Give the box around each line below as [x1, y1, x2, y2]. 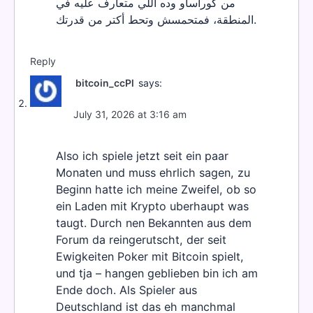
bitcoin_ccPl [75, 77, 134, 89]
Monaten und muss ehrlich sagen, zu [56, 166, 250, 180]
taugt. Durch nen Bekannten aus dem [56, 216, 252, 231]
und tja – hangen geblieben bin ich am [56, 266, 258, 281]
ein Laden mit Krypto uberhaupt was [56, 199, 249, 214]
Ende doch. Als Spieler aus [56, 283, 197, 298]
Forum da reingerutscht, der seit [56, 233, 226, 247]
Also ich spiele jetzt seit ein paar [56, 149, 228, 163]
